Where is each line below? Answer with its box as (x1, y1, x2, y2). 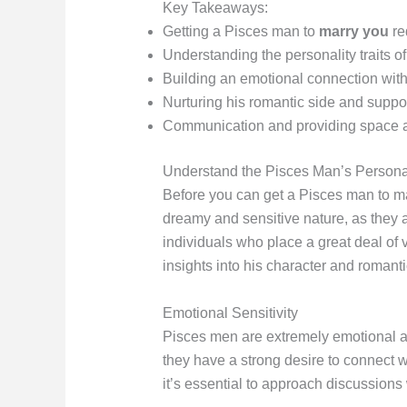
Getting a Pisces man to (162, 24, 319, 40)
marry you (318, 24, 389, 40)
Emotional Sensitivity (162, 305, 298, 322)
